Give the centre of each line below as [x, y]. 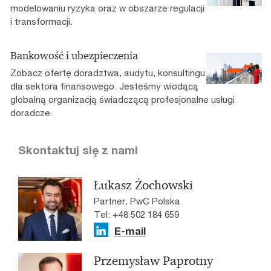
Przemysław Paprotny [153, 261]
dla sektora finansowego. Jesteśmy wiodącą [104, 86]
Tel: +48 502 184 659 [136, 214]
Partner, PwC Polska [137, 201]
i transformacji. [41, 21]
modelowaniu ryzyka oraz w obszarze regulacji [107, 8]
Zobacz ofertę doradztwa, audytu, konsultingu [108, 73]
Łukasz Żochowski [143, 185]
